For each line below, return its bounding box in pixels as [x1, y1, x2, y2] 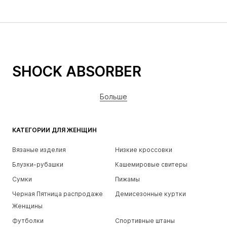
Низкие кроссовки [115, 146, 172, 154]
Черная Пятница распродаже [12, 190, 103, 198]
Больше [100, 92, 127, 101]
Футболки [12, 217, 44, 225]
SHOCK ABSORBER [12, 63, 141, 81]
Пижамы [115, 175, 140, 183]
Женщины [12, 202, 43, 210]
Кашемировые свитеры [115, 161, 187, 169]
